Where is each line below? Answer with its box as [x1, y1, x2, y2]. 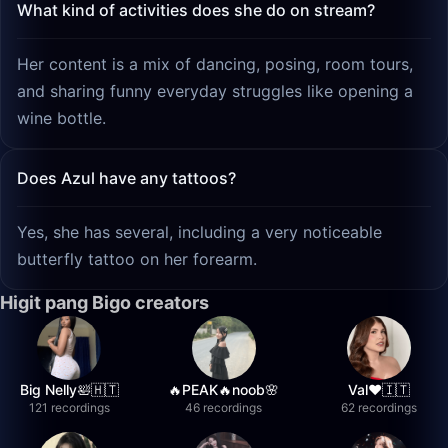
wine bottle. [17, 108, 106, 128]
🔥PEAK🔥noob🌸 [168, 381, 280, 398]
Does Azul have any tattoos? [17, 168, 236, 188]
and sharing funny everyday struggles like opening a [17, 81, 413, 101]
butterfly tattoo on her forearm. [17, 249, 257, 269]
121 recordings [28, 400, 110, 415]
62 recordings [340, 400, 417, 415]
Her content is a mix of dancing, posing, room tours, [17, 54, 413, 74]
